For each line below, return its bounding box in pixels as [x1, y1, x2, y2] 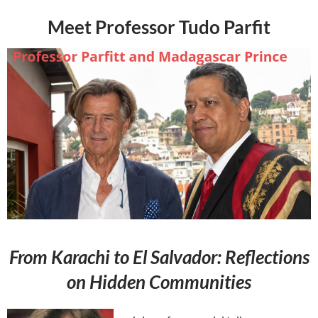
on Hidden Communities [67, 270, 251, 294]
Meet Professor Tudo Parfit [48, 16, 270, 39]
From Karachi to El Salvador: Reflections [9, 246, 309, 269]
